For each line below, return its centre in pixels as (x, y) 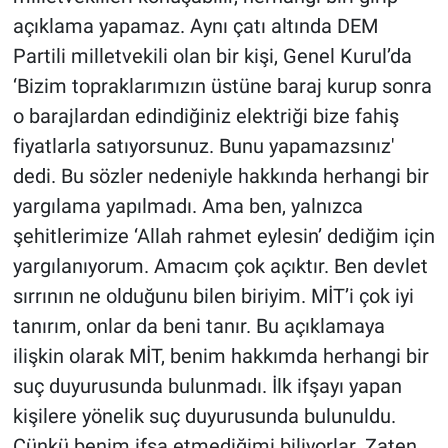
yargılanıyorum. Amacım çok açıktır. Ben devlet (220, 266)
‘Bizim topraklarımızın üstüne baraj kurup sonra (222, 86)
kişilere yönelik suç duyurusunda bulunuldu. (204, 416)
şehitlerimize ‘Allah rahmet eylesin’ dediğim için (223, 236)
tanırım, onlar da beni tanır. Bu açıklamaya (198, 326)
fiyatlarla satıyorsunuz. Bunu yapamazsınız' (203, 146)
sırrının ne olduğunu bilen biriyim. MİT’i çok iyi (213, 296)
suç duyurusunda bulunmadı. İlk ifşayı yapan (207, 386)
